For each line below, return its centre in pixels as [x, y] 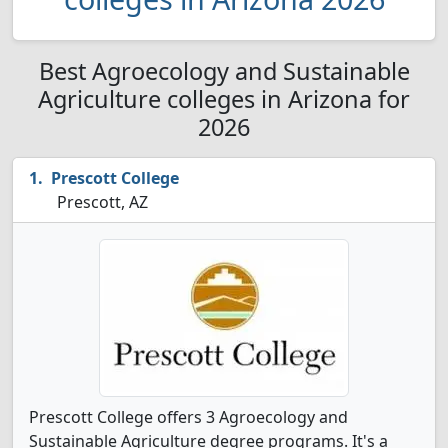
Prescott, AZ [100, 202]
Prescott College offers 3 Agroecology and [188, 417]
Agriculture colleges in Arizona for [224, 99]
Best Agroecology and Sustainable [224, 71]
